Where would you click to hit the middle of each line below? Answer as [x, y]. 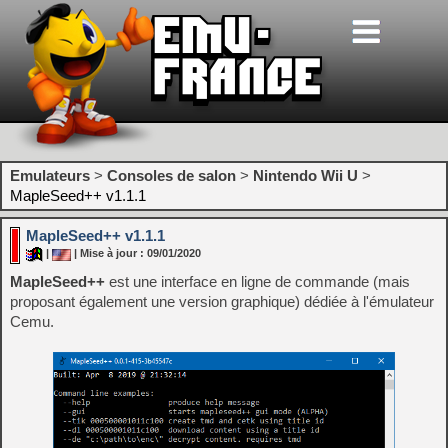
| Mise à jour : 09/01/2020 [136, 253]
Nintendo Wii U [305, 175]
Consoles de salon [171, 175]
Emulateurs [50, 175]
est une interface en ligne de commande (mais [257, 281]
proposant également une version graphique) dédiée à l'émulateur [222, 301]
